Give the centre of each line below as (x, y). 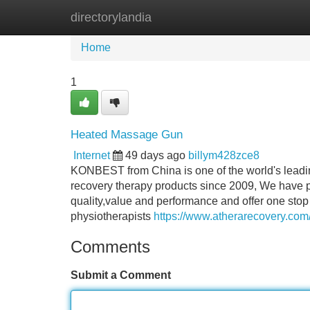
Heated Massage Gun (127, 135)
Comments (110, 247)
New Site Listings (185, 17)
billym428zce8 (224, 155)
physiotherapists (112, 216)
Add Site (270, 17)
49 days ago (155, 155)
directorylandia (111, 17)
